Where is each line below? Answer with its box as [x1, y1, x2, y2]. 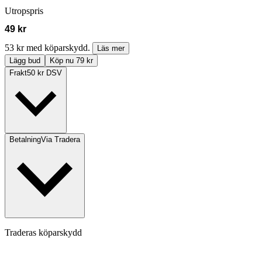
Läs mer [97, 44, 125, 53]
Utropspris [5, 6, 43, 16]
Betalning [9, 135, 41, 144]
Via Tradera [41, 135, 80, 144]
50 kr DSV [27, 68, 62, 78]
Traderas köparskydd [5, 227, 82, 238]
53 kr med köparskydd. [5, 43, 92, 53]
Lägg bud [9, 56, 40, 65]
